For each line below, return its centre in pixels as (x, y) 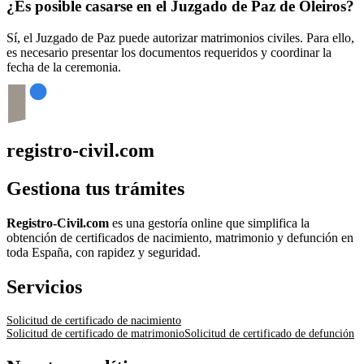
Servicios (44, 286)
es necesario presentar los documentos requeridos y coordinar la (169, 52)
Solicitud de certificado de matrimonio (95, 333)
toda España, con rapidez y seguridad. (104, 253)
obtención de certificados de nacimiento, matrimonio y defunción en (180, 238)
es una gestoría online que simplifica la (209, 223)
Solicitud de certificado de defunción (269, 333)
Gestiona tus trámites (95, 189)
